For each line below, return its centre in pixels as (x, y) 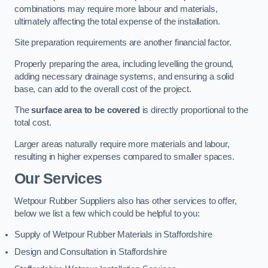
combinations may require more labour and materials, (116, 9)
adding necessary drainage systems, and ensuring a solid (124, 76)
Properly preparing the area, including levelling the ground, (124, 64)
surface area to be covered (86, 110)
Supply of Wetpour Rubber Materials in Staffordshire (113, 235)
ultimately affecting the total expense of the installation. (117, 21)
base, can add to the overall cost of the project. (103, 89)
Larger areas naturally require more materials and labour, (122, 144)
